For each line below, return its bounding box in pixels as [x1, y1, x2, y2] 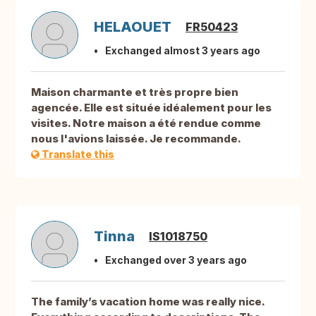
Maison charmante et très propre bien [31, 85, 238, 99]
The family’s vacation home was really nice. [31, 295, 265, 309]
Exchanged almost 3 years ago [105, 44, 260, 57]
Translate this [39, 148, 114, 161]
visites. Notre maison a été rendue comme [31, 116, 261, 130]
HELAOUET [94, 18, 171, 36]
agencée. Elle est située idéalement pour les [31, 101, 272, 115]
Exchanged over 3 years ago [105, 254, 247, 267]
